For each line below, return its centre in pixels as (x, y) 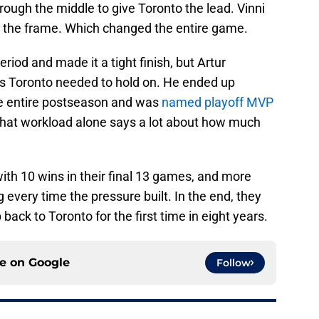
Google (49, 263)
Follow (234, 263)
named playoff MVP (216, 103)
